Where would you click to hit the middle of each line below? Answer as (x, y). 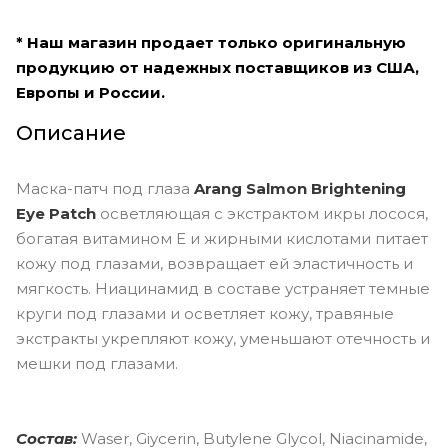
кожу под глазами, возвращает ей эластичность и (214, 263)
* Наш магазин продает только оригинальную (211, 42)
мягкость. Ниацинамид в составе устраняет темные (223, 288)
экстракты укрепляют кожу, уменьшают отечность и (223, 338)
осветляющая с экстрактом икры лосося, (262, 213)
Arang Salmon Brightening (300, 188)
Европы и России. (90, 92)
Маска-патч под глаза (105, 188)
